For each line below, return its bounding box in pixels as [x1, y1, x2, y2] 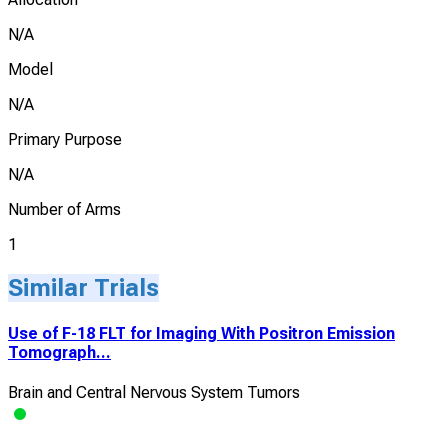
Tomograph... [8, 342, 111, 362]
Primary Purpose [8, 130, 122, 150]
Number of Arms [8, 200, 121, 220]
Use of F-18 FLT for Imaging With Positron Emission [8, 323, 395, 343]
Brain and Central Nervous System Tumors [8, 382, 300, 402]
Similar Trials [8, 274, 159, 303]
